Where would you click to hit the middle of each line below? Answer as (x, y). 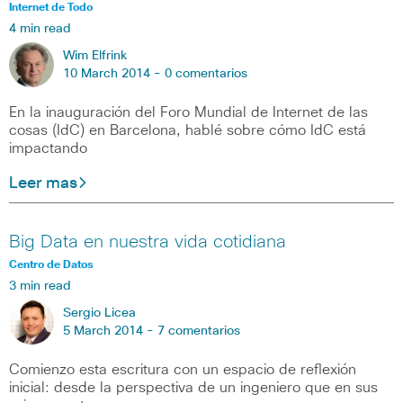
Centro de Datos (51, 265)
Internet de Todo (51, 9)
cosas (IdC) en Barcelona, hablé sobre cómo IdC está (188, 131)
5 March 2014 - (110, 331)
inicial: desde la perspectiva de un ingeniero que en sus (193, 387)
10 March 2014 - (114, 74)
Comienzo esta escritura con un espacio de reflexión (183, 369)
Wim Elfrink (95, 56)
